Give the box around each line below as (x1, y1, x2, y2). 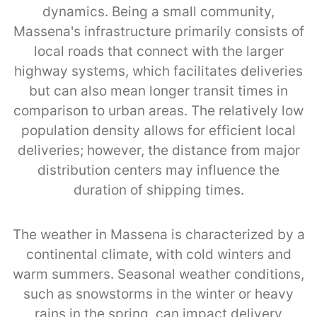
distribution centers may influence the (38, 161, 279, 178)
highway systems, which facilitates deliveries (14, 62, 303, 79)
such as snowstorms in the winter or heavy (23, 285, 294, 302)
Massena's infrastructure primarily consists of (13, 23, 304, 40)
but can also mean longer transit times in (29, 82, 288, 99)
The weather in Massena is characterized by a (12, 226, 305, 243)
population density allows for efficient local (21, 122, 296, 139)
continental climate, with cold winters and (25, 246, 292, 263)
